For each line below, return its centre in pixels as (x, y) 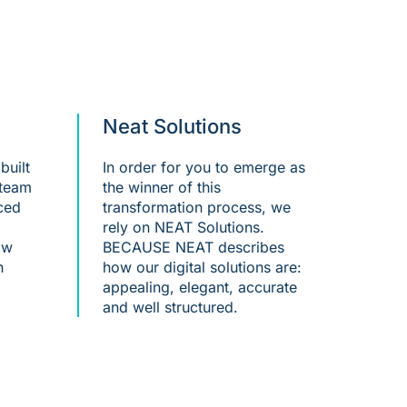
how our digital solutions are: (203, 268)
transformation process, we (197, 208)
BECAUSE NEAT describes (194, 248)
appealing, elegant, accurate (200, 288)
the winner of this (162, 188)
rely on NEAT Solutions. (184, 228)
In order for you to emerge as (204, 168)
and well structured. (171, 308)
